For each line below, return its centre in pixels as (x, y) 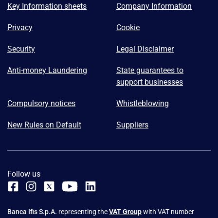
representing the (84, 211)
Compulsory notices (41, 103)
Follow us (24, 174)
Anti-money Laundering (47, 70)
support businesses (150, 82)
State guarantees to (150, 70)
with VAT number (168, 211)
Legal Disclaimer (145, 49)
